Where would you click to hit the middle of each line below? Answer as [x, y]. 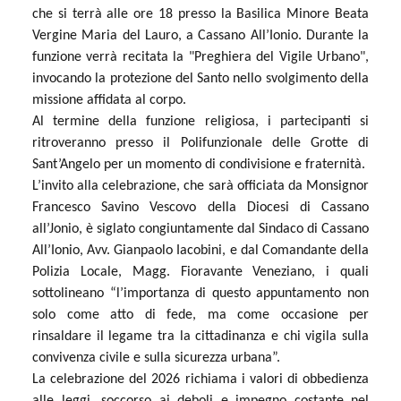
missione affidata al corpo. [109, 100]
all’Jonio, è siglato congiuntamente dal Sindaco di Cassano [200, 229]
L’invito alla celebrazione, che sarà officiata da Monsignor [200, 186]
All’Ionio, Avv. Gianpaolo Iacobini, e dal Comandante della [200, 250]
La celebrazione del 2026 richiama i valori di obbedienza [200, 379]
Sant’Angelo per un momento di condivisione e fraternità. [199, 164]
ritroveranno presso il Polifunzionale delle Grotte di [200, 143]
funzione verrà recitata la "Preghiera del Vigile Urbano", [200, 57]
